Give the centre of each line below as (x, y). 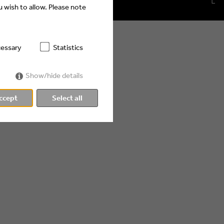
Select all (67, 98)
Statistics (68, 47)
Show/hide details (54, 75)
